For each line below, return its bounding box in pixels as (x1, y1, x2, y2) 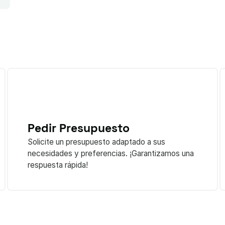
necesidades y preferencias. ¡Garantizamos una (27, 148, 194, 158)
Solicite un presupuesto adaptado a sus (27, 137, 165, 147)
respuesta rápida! (27, 160, 88, 170)
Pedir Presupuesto (27, 120, 130, 136)
